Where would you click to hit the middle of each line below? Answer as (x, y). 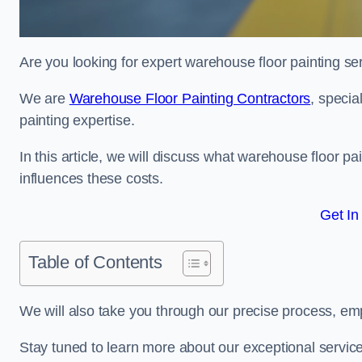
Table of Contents (95, 262)
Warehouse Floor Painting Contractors (190, 99)
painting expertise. (77, 120)
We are (44, 99)
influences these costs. (91, 179)
